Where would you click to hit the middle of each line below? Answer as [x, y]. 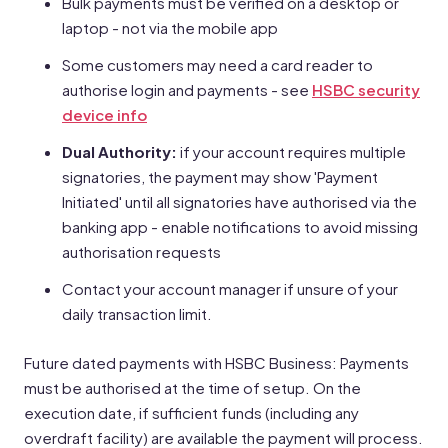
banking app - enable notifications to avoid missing [240, 226]
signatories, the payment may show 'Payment [220, 176]
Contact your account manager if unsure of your [230, 288]
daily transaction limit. [137, 313]
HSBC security [366, 89]
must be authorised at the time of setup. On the [192, 387]
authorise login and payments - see [187, 89]
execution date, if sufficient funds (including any [191, 412]
